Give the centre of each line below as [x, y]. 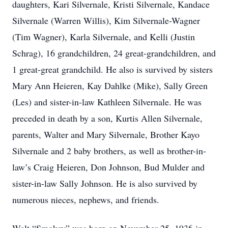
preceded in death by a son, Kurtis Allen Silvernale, [107, 118]
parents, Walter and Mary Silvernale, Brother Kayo [106, 134]
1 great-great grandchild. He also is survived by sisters [112, 69]
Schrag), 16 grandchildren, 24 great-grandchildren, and [114, 53]
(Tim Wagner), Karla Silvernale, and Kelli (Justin [104, 37]
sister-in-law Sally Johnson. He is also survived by [105, 183]
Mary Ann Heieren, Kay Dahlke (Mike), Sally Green [110, 85]
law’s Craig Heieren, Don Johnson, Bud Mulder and [108, 167]
